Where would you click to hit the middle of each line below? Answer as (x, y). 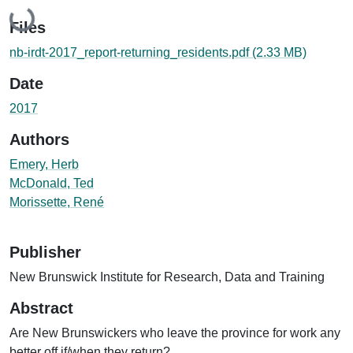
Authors (39, 139)
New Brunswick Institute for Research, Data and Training (167, 277)
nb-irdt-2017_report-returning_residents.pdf (131, 52)
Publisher (45, 252)
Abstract (41, 308)
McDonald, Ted (52, 183)
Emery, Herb (44, 164)
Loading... (40, 16)
